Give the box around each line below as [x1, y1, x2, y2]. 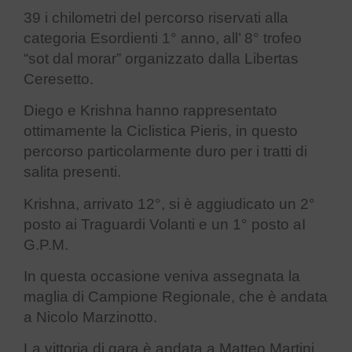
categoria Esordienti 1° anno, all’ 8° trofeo [24, 29, 302, 46]
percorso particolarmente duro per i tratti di [24, 143, 307, 160]
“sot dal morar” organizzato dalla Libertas [24, 49, 299, 67]
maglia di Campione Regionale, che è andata [24, 288, 328, 306]
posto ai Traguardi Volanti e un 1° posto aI [24, 215, 306, 233]
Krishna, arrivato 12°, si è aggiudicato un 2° [24, 195, 315, 212]
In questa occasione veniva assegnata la [24, 268, 300, 285]
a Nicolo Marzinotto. [24, 309, 157, 326]
